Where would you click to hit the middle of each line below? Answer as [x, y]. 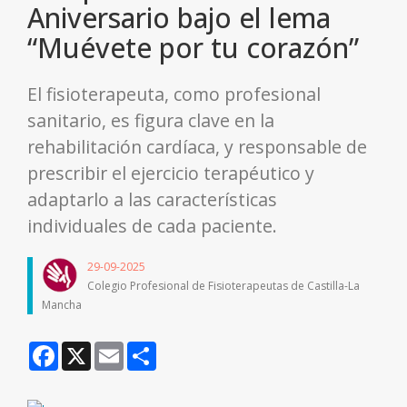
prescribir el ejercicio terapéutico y [171, 174]
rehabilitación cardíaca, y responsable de [197, 147]
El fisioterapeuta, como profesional [174, 94]
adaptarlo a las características [152, 200]
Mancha [62, 305]
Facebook [87, 349]
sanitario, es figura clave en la [151, 121]
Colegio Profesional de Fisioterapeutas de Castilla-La [223, 286]
